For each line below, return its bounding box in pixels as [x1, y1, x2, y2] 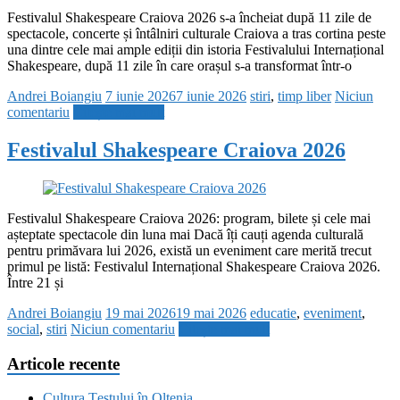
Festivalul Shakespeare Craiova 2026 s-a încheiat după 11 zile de [7, 10, 371, 26]
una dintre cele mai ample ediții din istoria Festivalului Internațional [7, 42, 384, 58]
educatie [250, 305, 296, 321]
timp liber [278, 88, 331, 104]
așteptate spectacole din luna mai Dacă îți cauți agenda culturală [7, 227, 363, 243]
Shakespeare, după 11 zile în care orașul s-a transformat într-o [7, 58, 352, 74]
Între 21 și [7, 275, 63, 291]
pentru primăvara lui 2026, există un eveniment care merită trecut [7, 243, 371, 259]
